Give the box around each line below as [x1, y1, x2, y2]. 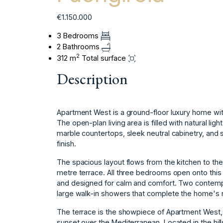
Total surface [80, 53, 128, 62]
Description [57, 69, 128, 89]
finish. [57, 139, 76, 148]
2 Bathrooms [57, 42, 102, 51]
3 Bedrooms [57, 31, 101, 40]
